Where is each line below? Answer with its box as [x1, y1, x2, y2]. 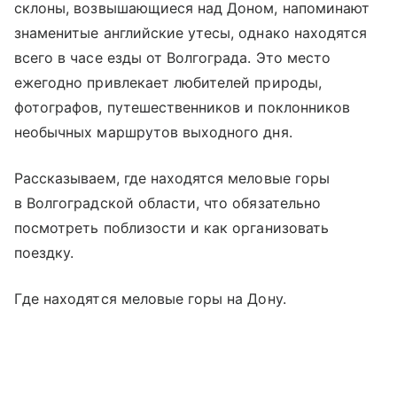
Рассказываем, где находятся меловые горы [14, 168, 330, 187]
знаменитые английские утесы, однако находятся [14, 23, 368, 42]
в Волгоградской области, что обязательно [14, 193, 321, 212]
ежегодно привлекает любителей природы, [14, 73, 322, 91]
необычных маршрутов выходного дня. [14, 122, 292, 141]
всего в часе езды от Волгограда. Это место [14, 48, 331, 66]
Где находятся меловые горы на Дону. [14, 289, 286, 307]
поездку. [14, 243, 74, 261]
